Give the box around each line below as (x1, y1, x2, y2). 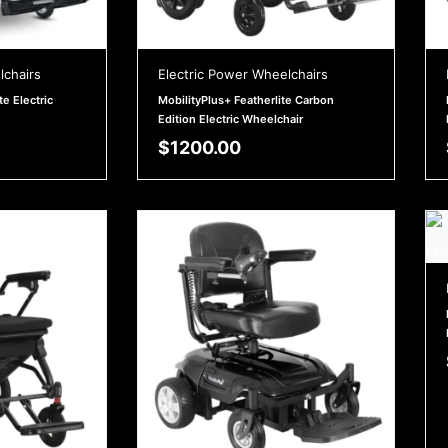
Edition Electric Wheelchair (158, 111, 303, 126)
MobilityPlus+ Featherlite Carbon (158, 92, 334, 107)
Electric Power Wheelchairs (158, 65, 328, 82)
